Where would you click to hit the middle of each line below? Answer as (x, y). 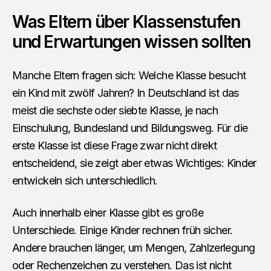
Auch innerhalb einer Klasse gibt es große (108, 213)
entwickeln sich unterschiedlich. (85, 181)
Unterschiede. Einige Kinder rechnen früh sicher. (122, 230)
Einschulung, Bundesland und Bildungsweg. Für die (130, 128)
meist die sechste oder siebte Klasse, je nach (115, 111)
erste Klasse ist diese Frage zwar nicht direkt (115, 146)
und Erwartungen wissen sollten (132, 42)
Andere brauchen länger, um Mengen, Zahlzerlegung (134, 248)
